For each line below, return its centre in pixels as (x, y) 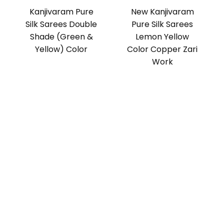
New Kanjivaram (162, 12)
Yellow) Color (61, 49)
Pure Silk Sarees (162, 24)
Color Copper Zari (162, 49)
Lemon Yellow (162, 37)
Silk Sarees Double (61, 24)
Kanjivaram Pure (61, 12)
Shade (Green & (61, 37)
